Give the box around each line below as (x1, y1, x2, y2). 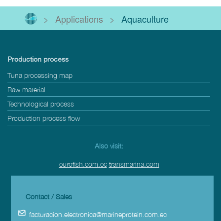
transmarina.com (109, 159, 159, 168)
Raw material (7, 85, 45, 94)
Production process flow (7, 113, 80, 122)
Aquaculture (121, 12, 169, 25)
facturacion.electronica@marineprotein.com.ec (29, 210, 167, 219)
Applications (55, 12, 104, 25)
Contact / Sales (26, 192, 72, 201)
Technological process (7, 99, 74, 108)
